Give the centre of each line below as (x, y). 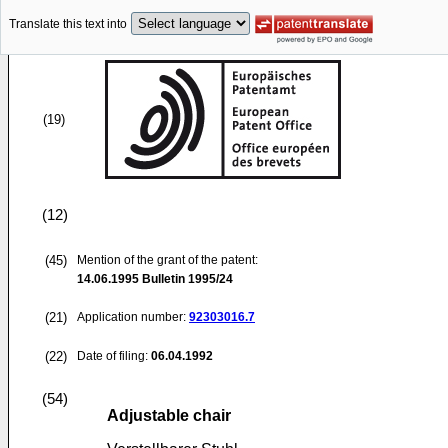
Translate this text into (68, 24)
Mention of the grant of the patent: (167, 260)
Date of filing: (112, 356)
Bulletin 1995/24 (186, 279)
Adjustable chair (169, 415)
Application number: (133, 317)
